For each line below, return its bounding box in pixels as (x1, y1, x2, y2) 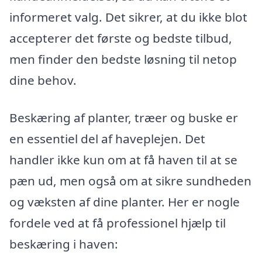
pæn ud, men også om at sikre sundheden (9, 172, 251, 189)
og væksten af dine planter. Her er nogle (9, 193, 240, 210)
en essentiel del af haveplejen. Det (9, 130, 205, 147)
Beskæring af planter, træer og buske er (9, 109, 238, 126)
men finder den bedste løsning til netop (9, 50, 237, 67)
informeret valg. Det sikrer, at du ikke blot (9, 8, 247, 25)
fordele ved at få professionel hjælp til (9, 214, 226, 231)
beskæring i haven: (9, 235, 118, 252)
